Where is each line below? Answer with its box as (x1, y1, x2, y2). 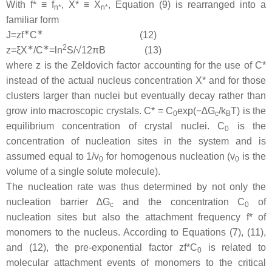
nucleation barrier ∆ (6, 196, 103, 207)
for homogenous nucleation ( (103, 151, 231, 161)
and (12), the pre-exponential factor (6, 242, 179, 253)
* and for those (202, 75, 266, 86)
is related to (201, 242, 266, 253)
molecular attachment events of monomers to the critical (6, 257, 266, 268)
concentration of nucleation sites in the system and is (6, 135, 266, 146)
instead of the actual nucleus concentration (6, 75, 195, 86)
